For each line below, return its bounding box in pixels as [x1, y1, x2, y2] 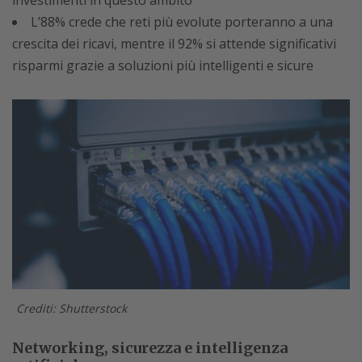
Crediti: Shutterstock [23, 300, 127, 316]
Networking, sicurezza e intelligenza [12, 338, 288, 357]
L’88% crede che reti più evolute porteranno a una [31, 12, 333, 31]
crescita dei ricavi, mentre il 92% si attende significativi [12, 34, 336, 53]
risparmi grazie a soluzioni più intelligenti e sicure [12, 56, 314, 74]
